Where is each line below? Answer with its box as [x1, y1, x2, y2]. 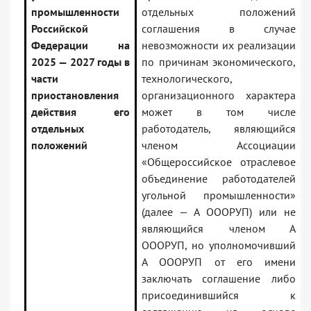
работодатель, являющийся [142, 121, 296, 136]
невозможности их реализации [142, 38, 296, 53]
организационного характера [142, 88, 296, 103]
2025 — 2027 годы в [31, 55, 130, 69]
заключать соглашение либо [142, 271, 296, 286]
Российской [31, 22, 88, 36]
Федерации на [31, 38, 130, 53]
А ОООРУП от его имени [142, 255, 296, 269]
